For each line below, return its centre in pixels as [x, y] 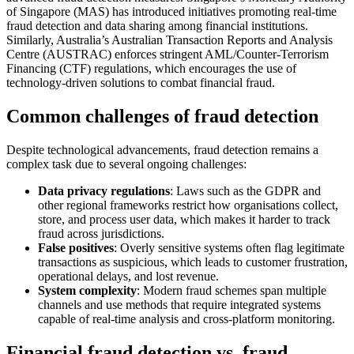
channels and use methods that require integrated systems [179, 304]
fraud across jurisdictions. [101, 233]
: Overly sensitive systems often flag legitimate [229, 247]
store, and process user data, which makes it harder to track [184, 219]
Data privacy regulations [104, 190]
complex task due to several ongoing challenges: [126, 164]
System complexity [87, 290]
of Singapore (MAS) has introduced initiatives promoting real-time [171, 12]
